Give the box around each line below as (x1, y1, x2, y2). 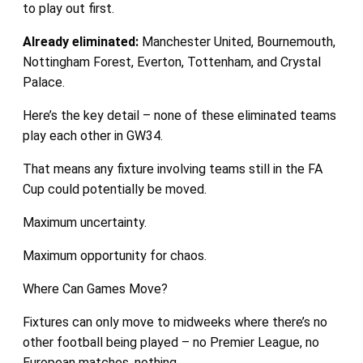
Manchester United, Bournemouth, (138, 34, 335, 50)
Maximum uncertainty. (22, 215, 147, 231)
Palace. (22, 75, 65, 91)
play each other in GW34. (22, 128, 163, 144)
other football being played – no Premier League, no (22, 335, 319, 351)
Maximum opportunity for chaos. (22, 248, 207, 264)
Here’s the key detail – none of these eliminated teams (22, 108, 336, 124)
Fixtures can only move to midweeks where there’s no (22, 314, 327, 331)
